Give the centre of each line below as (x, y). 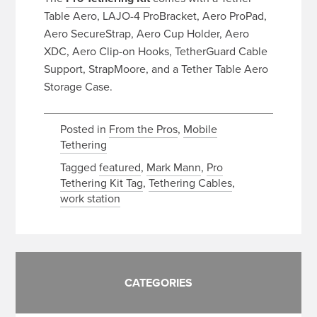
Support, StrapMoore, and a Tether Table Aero (156, 69)
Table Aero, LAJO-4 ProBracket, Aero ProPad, (156, 16)
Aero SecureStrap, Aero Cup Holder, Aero (147, 34)
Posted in (84, 129)
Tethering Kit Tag (101, 183)
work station (90, 198)
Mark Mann (173, 167)
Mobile (200, 129)
